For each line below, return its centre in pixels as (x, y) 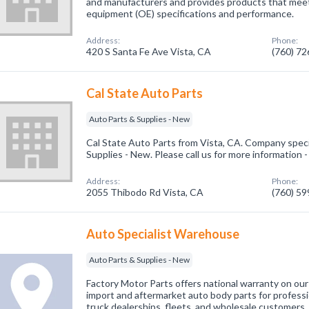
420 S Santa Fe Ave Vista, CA (149, 51)
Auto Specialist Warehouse (163, 234)
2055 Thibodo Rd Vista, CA (145, 192)
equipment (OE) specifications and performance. (190, 13)
